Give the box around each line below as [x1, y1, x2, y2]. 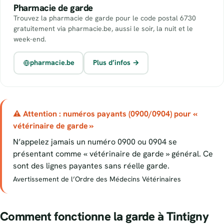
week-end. [13, 34, 46, 43]
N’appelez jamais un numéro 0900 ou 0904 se [13, 136, 177, 147]
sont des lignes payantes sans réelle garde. [13, 160, 169, 171]
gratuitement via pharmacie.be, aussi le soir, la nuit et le [13, 23, 193, 33]
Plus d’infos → [92, 58, 139, 67]
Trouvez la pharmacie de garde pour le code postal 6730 [13, 13, 196, 22]
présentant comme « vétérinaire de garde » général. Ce [13, 148, 213, 159]
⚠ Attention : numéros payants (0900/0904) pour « [13, 108, 197, 119]
